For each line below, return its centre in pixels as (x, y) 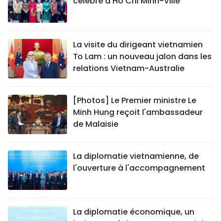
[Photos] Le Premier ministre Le (135, 100)
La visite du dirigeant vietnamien (138, 45)
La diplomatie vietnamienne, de (136, 156)
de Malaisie (96, 124)
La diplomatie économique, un (134, 212)
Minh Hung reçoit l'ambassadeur (138, 112)
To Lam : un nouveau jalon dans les (142, 56)
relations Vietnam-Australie (129, 68)
